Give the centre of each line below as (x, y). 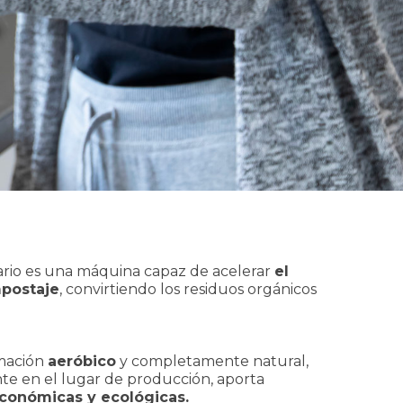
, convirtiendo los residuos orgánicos (188, 289)
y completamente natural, (212, 361)
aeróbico (82, 361)
